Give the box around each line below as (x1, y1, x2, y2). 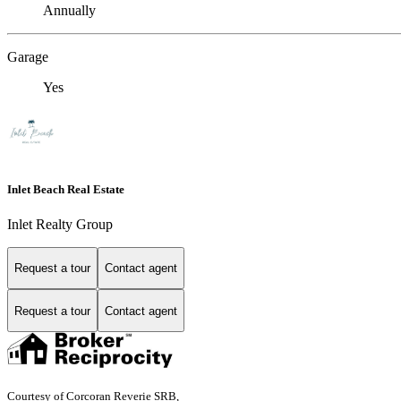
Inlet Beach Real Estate (7, 182, 124, 196)
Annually (43, 3, 96, 19)
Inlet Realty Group (7, 216, 113, 232)
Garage (7, 49, 48, 65)
